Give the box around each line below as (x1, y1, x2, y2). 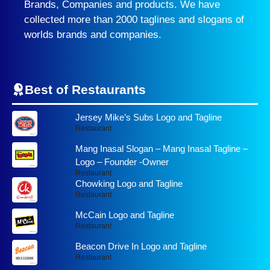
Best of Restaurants (25, 82, 146, 96)
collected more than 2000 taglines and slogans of (24, 14, 244, 26)
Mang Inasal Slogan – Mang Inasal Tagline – (75, 143, 248, 154)
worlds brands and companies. (24, 29, 162, 41)
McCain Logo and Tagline (75, 209, 174, 220)
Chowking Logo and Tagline (75, 178, 183, 189)
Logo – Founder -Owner (75, 156, 169, 167)
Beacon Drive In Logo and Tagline (75, 240, 207, 251)
